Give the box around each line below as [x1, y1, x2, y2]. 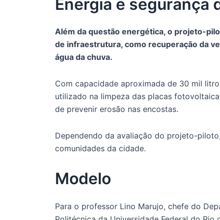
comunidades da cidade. [55, 143, 146, 154]
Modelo [55, 169, 111, 189]
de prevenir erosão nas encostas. [55, 104, 178, 114]
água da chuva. [55, 52, 112, 62]
